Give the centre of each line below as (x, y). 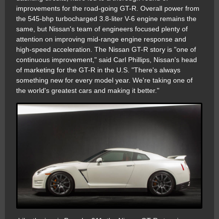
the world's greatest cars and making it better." (88, 91)
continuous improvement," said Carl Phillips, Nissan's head (107, 60)
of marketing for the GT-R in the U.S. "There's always (98, 70)
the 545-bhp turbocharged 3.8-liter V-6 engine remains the (106, 19)
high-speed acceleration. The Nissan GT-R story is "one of (106, 50)
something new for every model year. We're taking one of (104, 80)
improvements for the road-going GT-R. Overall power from (108, 9)
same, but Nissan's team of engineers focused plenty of (102, 29)
